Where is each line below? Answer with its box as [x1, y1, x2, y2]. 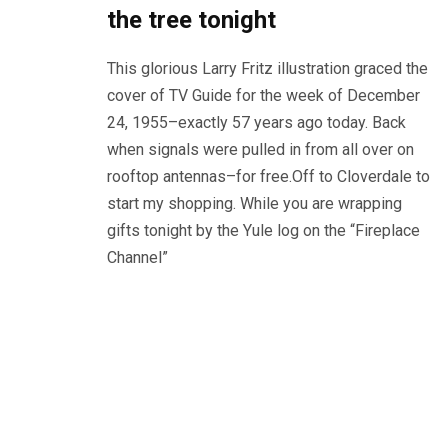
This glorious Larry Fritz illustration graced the [107, 59, 428, 79]
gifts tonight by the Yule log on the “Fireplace [107, 221, 420, 241]
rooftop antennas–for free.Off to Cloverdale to [107, 167, 430, 187]
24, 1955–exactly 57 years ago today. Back [107, 113, 406, 133]
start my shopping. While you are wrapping [107, 194, 402, 214]
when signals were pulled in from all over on [107, 140, 414, 160]
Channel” [107, 248, 168, 268]
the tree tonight [107, 6, 276, 35]
